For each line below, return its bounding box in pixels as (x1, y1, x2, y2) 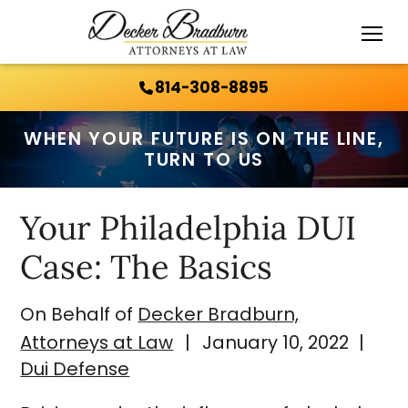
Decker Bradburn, (138, 301, 300, 327)
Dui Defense (20, 355, 130, 382)
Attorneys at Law (20, 329, 174, 355)
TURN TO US (143, 146, 265, 172)
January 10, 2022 (197, 329, 349, 355)
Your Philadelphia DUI (20, 206, 357, 249)
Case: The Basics (20, 245, 273, 288)
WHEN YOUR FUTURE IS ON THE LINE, (24, 125, 384, 151)
